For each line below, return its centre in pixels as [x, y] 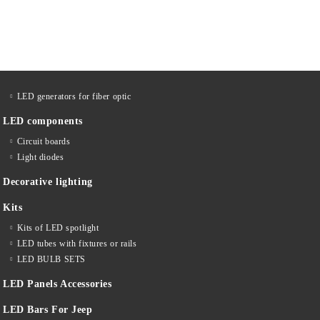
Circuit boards [44, 142]
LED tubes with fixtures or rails [77, 244]
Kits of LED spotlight [58, 228]
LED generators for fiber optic [74, 97]
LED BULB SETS [51, 260]
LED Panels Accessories [57, 284]
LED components [43, 121]
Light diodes [40, 157]
